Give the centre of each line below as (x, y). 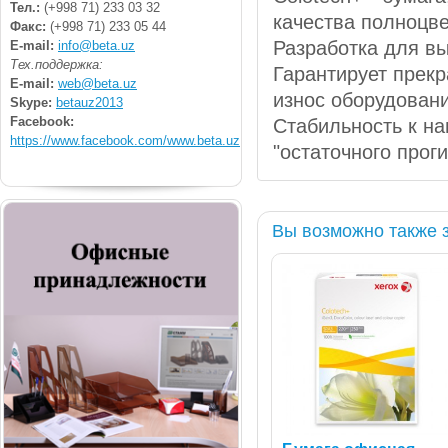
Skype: (33, 102)
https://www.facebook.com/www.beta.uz (125, 140)
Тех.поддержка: (56, 64)
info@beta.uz (96, 45)
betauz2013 (89, 102)
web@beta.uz (97, 83)
